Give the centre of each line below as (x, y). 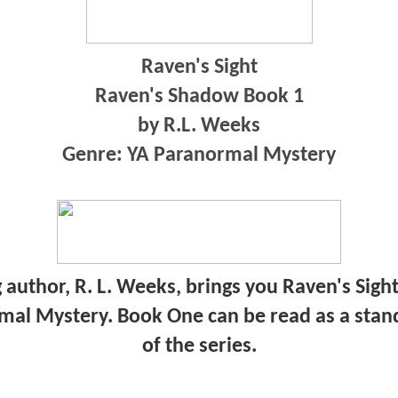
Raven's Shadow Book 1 (199, 96)
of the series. (199, 346)
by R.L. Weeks (199, 126)
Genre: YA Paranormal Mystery (199, 155)
